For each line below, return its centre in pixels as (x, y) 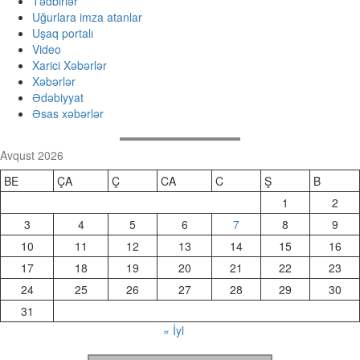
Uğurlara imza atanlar (87, 17)
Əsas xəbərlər (68, 113)
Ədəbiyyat (58, 97)
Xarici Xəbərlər (70, 65)
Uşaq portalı (63, 33)
